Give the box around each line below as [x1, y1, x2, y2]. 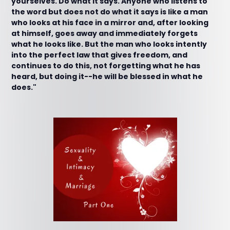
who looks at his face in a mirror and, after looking [11, 17, 209, 28]
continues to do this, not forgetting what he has [11, 61, 201, 71]
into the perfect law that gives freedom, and [11, 50, 188, 60]
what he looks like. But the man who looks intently [11, 39, 207, 49]
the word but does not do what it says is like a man [11, 7, 208, 17]
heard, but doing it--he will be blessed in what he [11, 71, 203, 82]
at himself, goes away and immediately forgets [11, 28, 198, 39]
